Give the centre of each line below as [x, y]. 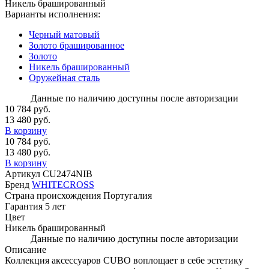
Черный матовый [64, 34]
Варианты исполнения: [53, 14]
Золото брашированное [77, 45]
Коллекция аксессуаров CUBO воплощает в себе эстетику [124, 260]
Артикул [23, 174]
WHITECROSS [63, 184]
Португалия [128, 195]
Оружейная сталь [64, 77]
